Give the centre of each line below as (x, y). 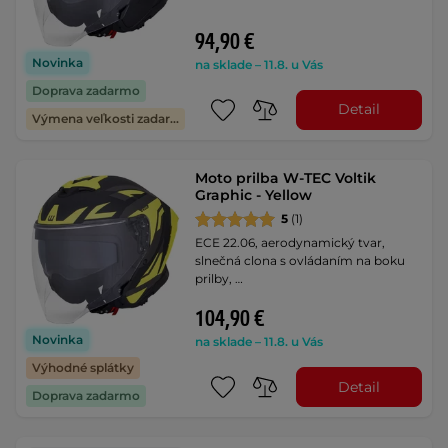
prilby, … (219, 278)
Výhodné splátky (83, 368)
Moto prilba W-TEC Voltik (286, 177)
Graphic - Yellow (254, 194)
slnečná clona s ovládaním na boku (300, 260)
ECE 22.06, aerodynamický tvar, (290, 242)
